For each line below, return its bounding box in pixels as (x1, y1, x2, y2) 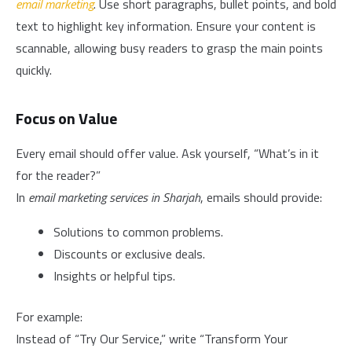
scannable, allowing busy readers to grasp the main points (16, 38, 323, 57)
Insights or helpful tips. (53, 266, 175, 285)
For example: (16, 307, 82, 326)
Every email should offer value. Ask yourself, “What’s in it (16, 144, 319, 163)
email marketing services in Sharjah (28, 188, 200, 207)
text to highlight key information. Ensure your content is (16, 16, 316, 35)
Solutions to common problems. (53, 222, 223, 241)
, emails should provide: (200, 188, 322, 207)
